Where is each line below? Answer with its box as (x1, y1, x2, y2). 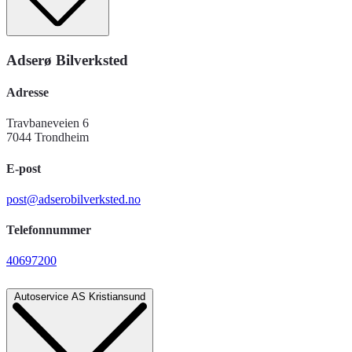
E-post (6, 161, 41, 175)
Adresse (6, 86, 49, 100)
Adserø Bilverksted (6, 51, 128, 68)
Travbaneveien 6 (6, 116, 89, 130)
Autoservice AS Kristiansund (14, 291, 145, 303)
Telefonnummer (6, 223, 91, 237)
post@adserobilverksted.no (6, 192, 141, 206)
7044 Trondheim (6, 130, 89, 145)
